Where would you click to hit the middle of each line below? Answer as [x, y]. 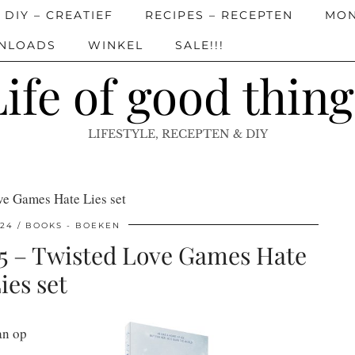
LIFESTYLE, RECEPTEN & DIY [177, 134]
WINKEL [116, 45]
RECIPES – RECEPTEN [219, 15]
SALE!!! [200, 45]
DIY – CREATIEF [59, 15]
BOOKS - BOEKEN [73, 225]
